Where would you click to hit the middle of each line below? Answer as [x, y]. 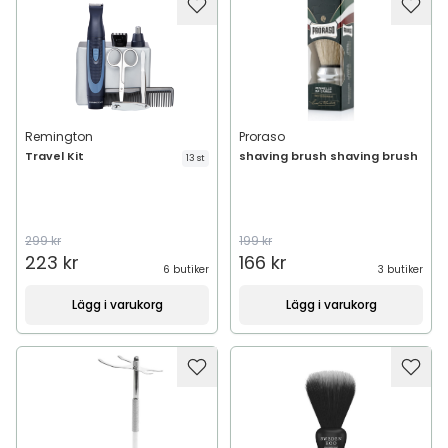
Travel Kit [54, 156]
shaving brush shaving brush [328, 156]
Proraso [262, 136]
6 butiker [186, 269]
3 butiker [400, 269]
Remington [59, 136]
